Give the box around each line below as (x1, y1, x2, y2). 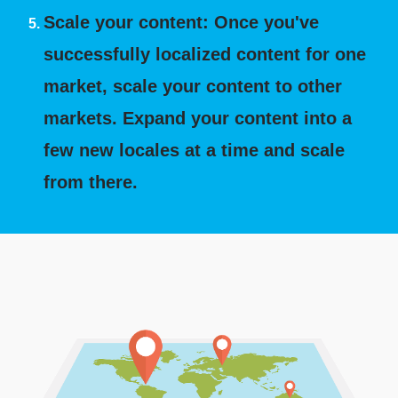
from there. (44, 172, 139, 192)
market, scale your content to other (44, 76, 343, 96)
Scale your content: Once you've (44, 12, 320, 32)
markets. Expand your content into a (44, 108, 353, 128)
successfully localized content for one (44, 44, 367, 64)
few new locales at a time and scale (44, 140, 346, 160)
